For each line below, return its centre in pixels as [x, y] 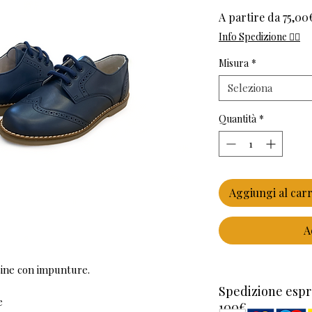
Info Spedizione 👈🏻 [259, 37]
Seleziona [250, 88]
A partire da [251, 17]
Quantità [237, 119]
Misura [234, 63]
